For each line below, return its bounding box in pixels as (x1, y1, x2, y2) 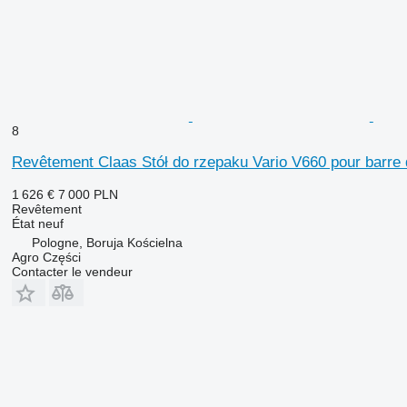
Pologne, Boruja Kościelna (31, 234, 183, 250)
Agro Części (11, 249, 81, 264)
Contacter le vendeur (11, 263, 133, 279)
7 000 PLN (57, 186, 118, 202)
